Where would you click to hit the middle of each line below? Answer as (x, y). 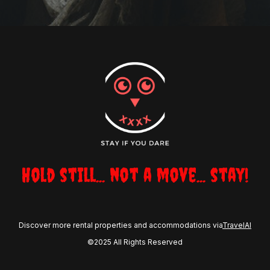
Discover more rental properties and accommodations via (121, 225)
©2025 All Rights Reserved (135, 242)
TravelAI (237, 225)
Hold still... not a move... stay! (135, 175)
